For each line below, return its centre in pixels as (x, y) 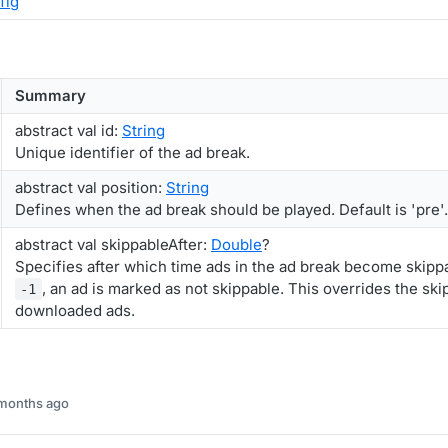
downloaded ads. (75, 310)
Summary (50, 95)
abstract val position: (90, 187)
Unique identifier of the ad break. (132, 152)
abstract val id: (68, 130)
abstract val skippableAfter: (113, 244)
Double (236, 244)
